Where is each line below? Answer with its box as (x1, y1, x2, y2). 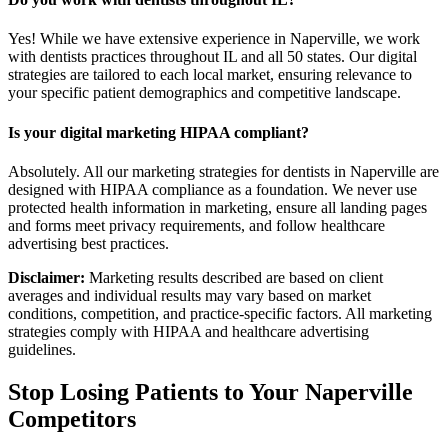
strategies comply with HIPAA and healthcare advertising (8, 322, 369, 340)
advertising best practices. (8, 234, 169, 252)
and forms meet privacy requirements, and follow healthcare (8, 216, 385, 234)
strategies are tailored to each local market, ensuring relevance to (8, 66, 412, 84)
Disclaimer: (8, 268, 85, 286)
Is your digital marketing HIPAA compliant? (8, 123, 309, 141)
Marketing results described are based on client (85, 268, 383, 286)
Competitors (8, 405, 136, 432)
